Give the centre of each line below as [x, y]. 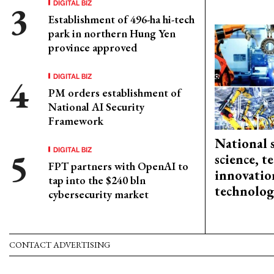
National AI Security [96, 107]
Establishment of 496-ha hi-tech [121, 19]
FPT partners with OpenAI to [118, 166]
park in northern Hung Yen [112, 33]
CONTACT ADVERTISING [60, 245]
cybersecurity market [98, 194]
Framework [76, 121]
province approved [93, 47]
